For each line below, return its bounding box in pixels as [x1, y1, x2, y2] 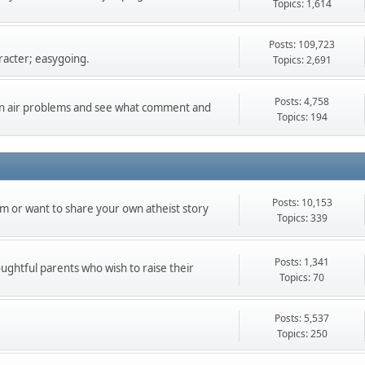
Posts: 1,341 [275, 254, 329, 269]
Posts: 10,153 [271, 195, 332, 209]
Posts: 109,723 [269, 37, 335, 51]
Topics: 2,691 [272, 53, 332, 67]
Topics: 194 [276, 109, 328, 124]
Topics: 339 [276, 210, 328, 225]
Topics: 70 [279, 270, 324, 284]
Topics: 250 [276, 327, 328, 341]
